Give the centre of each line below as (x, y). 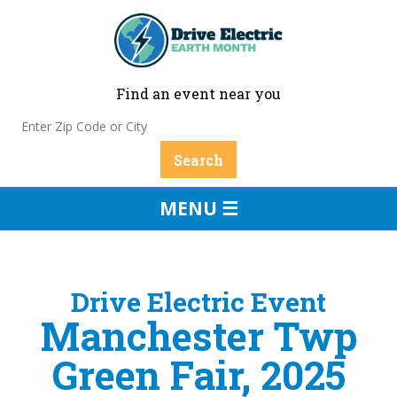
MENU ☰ (198, 208)
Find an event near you (198, 94)
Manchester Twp (198, 335)
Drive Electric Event (198, 301)
